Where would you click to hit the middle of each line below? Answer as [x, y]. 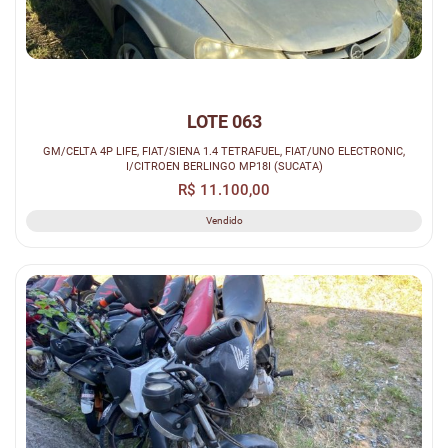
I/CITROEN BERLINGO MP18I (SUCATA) [224, 166]
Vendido [224, 221]
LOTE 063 [224, 122]
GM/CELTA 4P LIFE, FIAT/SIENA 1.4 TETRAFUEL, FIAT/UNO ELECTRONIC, [224, 151]
